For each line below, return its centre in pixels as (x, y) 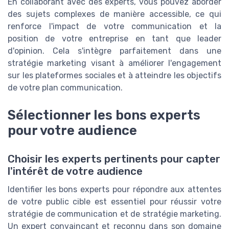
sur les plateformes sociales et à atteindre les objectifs (114, 75)
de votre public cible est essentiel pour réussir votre (114, 202)
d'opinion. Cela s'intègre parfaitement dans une (114, 51)
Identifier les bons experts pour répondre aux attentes (114, 190)
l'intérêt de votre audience (75, 171)
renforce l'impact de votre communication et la (114, 26)
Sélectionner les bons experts (104, 115)
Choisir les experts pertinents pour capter (114, 159)
